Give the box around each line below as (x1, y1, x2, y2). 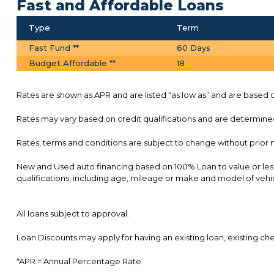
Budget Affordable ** (29, 57, 116, 68)
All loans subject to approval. (17, 208, 129, 218)
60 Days (177, 42, 210, 53)
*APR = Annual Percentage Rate (17, 256, 141, 266)
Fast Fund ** (29, 42, 79, 53)
